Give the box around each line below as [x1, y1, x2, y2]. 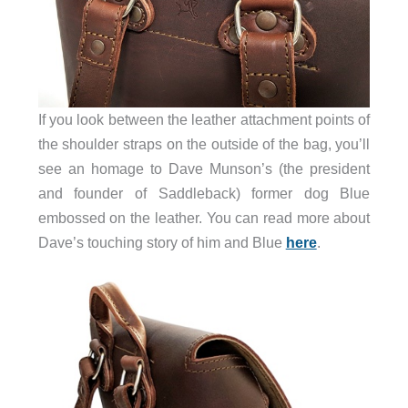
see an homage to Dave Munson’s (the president [37, 160, 371, 178]
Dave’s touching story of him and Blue [37, 234, 286, 251]
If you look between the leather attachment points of [37, 111, 371, 128]
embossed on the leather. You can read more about [37, 209, 371, 227]
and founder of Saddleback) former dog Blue [37, 185, 371, 202]
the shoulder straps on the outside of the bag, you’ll [37, 136, 371, 153]
